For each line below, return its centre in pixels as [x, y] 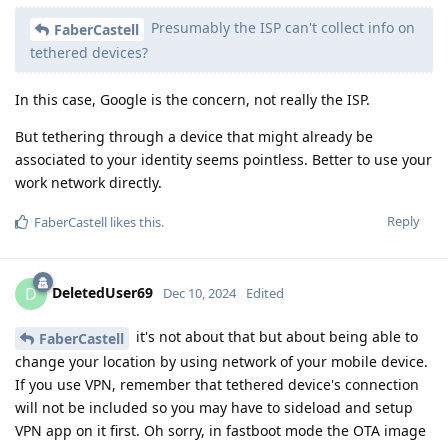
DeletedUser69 [102, 292]
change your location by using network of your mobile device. [221, 361]
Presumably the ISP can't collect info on [281, 28]
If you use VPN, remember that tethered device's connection [217, 384]
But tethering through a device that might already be [194, 137]
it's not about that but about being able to [275, 337]
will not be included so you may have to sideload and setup [214, 407]
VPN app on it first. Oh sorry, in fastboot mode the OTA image [220, 430]
